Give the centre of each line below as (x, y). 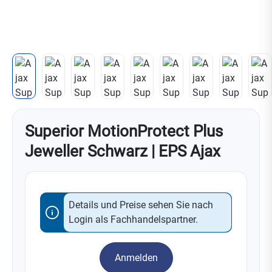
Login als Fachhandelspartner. (133, 219)
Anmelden (136, 257)
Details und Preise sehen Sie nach (141, 205)
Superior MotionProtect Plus (124, 131)
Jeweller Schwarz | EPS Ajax (123, 151)
